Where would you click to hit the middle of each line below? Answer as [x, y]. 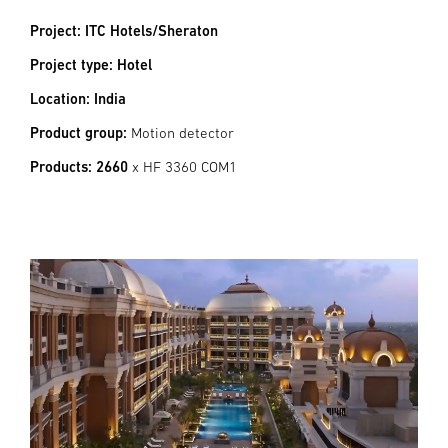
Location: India [78, 98]
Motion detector [180, 132]
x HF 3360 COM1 [184, 166]
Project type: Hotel [91, 64]
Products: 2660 [81, 166]
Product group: [78, 132]
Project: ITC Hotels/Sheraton [124, 30]
